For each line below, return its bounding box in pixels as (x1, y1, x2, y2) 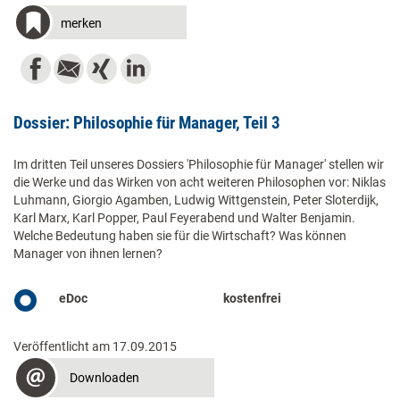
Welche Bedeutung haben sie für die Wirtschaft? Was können (13, 229, 346, 244)
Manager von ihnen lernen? (13, 246, 162, 262)
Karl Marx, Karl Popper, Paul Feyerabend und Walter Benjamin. (13, 211, 355, 226)
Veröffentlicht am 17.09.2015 (13, 339, 177, 354)
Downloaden (70, 371, 139, 386)
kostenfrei (223, 291, 282, 306)
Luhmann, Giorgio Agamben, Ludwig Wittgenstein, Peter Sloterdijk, (13, 193, 379, 208)
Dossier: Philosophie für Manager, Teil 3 (13, 112, 280, 134)
